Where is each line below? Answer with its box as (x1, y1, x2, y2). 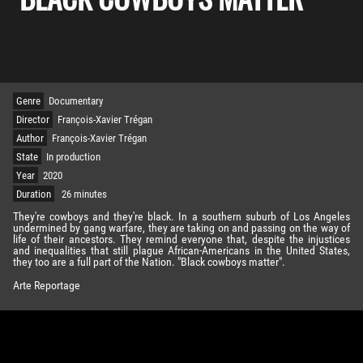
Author (15, 131, 44, 144)
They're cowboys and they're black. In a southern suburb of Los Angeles (13, 210, 350, 224)
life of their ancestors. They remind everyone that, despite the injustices (13, 233, 350, 247)
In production (46, 150, 101, 163)
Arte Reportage (13, 278, 80, 293)
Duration (15, 187, 51, 200)
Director (15, 113, 49, 126)
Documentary (49, 95, 104, 107)
